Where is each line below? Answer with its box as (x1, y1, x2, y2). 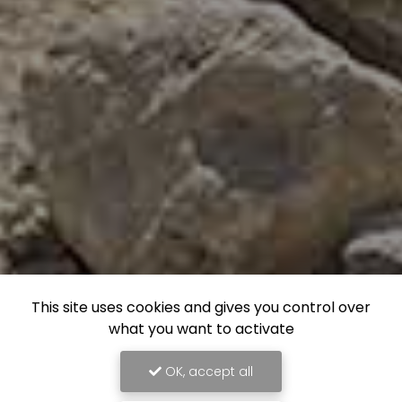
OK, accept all (162, 363, 253, 380)
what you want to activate (108, 319, 294, 339)
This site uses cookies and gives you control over (31, 297, 371, 318)
